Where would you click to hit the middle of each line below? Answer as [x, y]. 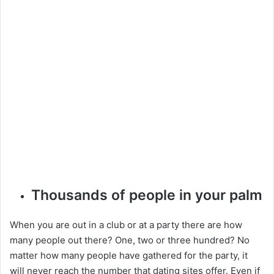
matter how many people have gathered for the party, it [129, 256]
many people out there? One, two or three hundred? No [130, 240]
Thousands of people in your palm [147, 195]
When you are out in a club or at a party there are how [126, 225]
